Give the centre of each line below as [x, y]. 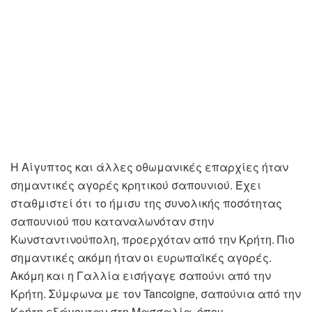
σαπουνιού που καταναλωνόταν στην [112, 221]
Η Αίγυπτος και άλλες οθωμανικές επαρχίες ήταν [149, 167]
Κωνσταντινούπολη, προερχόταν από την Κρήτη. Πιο [153, 240]
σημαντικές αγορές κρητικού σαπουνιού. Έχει [136, 185]
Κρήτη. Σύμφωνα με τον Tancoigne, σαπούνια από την [156, 294]
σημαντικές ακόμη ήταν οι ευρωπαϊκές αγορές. [141, 258]
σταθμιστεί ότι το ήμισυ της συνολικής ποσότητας [146, 203]
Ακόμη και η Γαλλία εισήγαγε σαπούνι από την [141, 276]
